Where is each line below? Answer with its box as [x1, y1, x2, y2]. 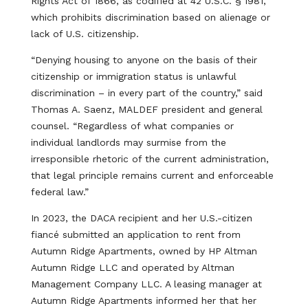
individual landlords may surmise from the [30, 137, 226, 148]
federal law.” [30, 186, 89, 197]
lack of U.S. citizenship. [30, 28, 139, 39]
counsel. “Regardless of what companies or [30, 120, 234, 131]
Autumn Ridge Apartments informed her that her [30, 295, 256, 306]
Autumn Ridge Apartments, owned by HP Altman [30, 245, 257, 256]
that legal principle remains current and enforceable [30, 170, 274, 181]
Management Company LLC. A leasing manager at [30, 278, 262, 289]
